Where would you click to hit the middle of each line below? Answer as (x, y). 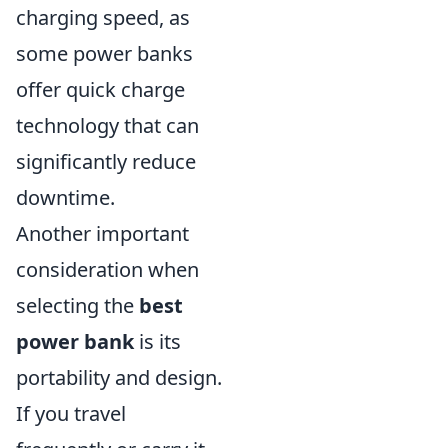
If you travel (71, 413)
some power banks (104, 53)
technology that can (107, 125)
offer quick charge (100, 89)
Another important (102, 233)
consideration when (107, 269)
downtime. (65, 197)
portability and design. (119, 377)
